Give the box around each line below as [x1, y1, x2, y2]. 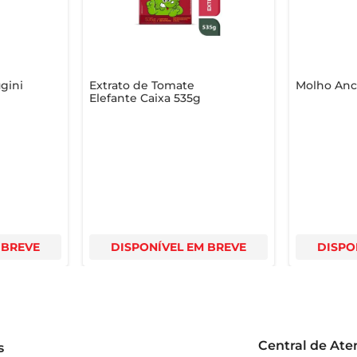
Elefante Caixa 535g [88, 90, 201, 105]
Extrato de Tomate [88, 77, 194, 92]
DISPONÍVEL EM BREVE [110, 239, 246, 254]
